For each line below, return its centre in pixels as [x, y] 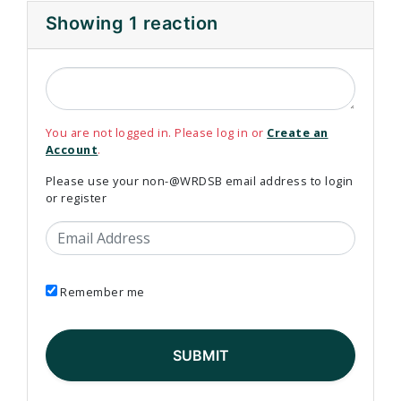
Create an [298, 133]
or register [77, 198]
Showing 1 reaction [132, 24]
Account [72, 150]
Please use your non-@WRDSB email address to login [200, 181]
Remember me [102, 292]
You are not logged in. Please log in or [157, 133]
